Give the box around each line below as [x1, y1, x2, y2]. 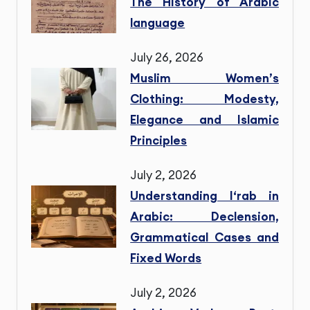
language [130, 15, 185, 31]
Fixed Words [130, 250, 202, 266]
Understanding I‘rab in [130, 188, 279, 204]
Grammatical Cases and [130, 230, 279, 246]
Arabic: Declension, [130, 209, 279, 225]
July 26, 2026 [130, 50, 204, 66]
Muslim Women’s [130, 71, 279, 86]
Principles [130, 133, 188, 149]
